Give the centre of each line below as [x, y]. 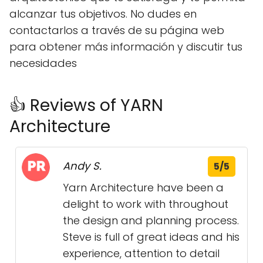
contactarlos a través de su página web [117, 31]
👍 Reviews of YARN [86, 106]
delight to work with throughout [146, 204]
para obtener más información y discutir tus [126, 47]
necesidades [43, 63]
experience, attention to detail [141, 254]
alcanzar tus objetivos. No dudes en [103, 14]
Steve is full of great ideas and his [151, 237]
